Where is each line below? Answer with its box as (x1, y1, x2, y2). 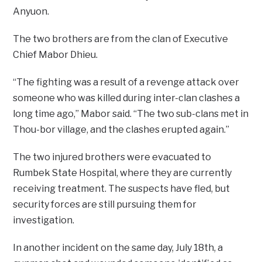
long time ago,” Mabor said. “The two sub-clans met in (13, 108, 249, 120)
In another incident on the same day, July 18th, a (13, 242, 223, 254)
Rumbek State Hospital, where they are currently (13, 167, 232, 179)
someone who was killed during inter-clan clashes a (13, 92, 240, 104)
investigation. (13, 215, 75, 226)
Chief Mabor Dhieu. (13, 49, 98, 61)
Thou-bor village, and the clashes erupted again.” (13, 124, 230, 136)
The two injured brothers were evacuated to (13, 151, 212, 163)
